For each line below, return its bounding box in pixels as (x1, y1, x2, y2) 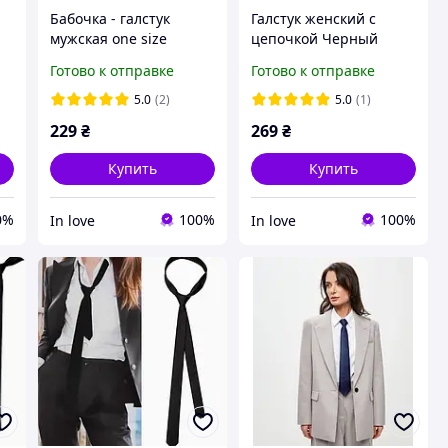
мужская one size (49, 28, 167, 48)
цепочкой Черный (250, 28, 378, 48)
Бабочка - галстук (49, 8, 170, 28)
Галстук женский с (250, 8, 376, 28)
